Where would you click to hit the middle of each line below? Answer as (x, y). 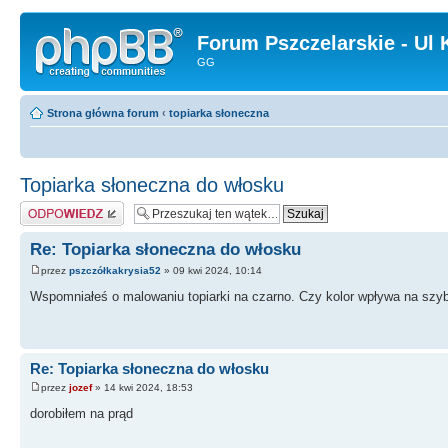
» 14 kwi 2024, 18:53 (142, 387)
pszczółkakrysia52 (115, 270)
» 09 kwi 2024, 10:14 (211, 270)
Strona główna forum (103, 112)
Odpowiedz (47, 206)
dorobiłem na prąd (81, 413)
